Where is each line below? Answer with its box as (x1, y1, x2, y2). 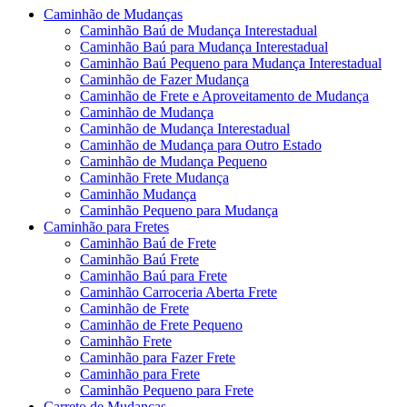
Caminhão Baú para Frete (80, 267, 227, 283)
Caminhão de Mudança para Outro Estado (80, 136, 322, 153)
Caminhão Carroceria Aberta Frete (80, 283, 277, 300)
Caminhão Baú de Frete (80, 234, 216, 251)
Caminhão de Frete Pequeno (80, 316, 243, 333)
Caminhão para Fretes (44, 218, 169, 234)
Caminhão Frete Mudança (80, 169, 229, 185)
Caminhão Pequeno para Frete (80, 382, 253, 398)
